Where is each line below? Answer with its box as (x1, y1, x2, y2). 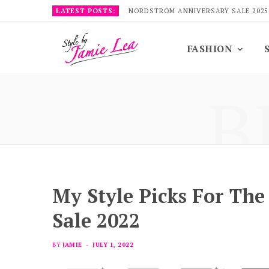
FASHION (187, 42, 233, 55)
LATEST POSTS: (56, 7, 115, 15)
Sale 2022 (52, 208, 140, 233)
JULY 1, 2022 (92, 241, 133, 249)
